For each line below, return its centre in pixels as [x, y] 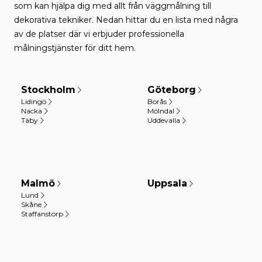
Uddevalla [164, 120]
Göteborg [172, 90]
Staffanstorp [42, 214]
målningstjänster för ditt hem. [75, 48]
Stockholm [48, 90]
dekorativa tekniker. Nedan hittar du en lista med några [126, 20]
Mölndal [161, 111]
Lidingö [34, 101]
